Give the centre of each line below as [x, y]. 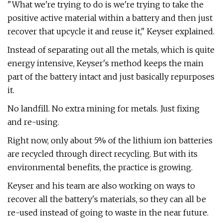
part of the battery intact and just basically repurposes [111, 77]
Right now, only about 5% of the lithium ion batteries [110, 140]
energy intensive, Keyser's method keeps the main [106, 63]
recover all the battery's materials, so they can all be [107, 199]
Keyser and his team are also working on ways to [101, 186]
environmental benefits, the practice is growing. [100, 167]
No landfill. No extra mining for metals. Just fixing [104, 109]
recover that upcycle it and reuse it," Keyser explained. [111, 31]
